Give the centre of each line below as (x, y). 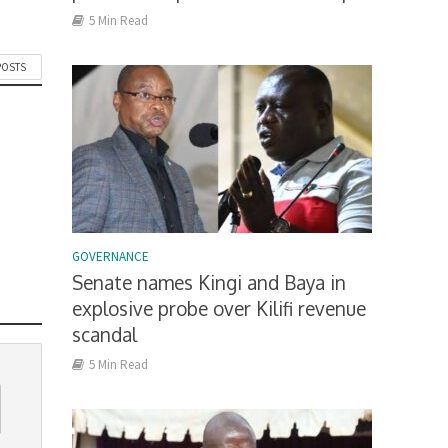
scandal (105, 333)
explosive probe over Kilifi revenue (219, 307)
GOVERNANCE (111, 256)
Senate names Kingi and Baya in (209, 281)
